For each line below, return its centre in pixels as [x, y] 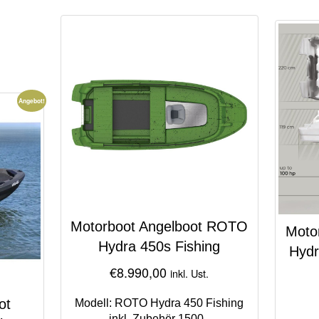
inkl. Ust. [190, 273]
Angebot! [32, 100]
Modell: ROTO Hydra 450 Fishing [159, 303]
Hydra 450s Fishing [159, 247]
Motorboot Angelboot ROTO [159, 227]
